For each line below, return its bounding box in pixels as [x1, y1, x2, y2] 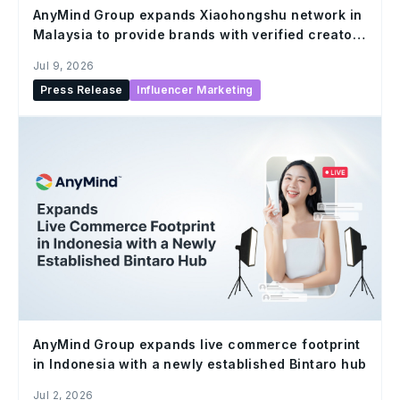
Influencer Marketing [137, 82, 254, 96]
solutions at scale [33, 46, 153, 62]
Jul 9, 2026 [33, 58, 95, 72]
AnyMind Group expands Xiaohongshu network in [33, 6, 362, 22]
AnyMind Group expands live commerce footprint [33, 337, 361, 352]
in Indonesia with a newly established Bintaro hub [33, 356, 367, 371]
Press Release [40, 82, 123, 96]
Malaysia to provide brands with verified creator [33, 26, 359, 42]
